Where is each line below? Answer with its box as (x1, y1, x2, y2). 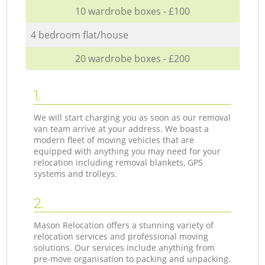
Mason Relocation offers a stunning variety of (34, 219, 214, 231)
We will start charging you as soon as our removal (34, 111, 231, 123)
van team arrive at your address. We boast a (34, 122, 209, 134)
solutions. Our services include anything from (34, 241, 215, 253)
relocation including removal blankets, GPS (34, 156, 203, 168)
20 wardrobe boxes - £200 (75, 51, 190, 65)
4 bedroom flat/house (30, 28, 128, 41)
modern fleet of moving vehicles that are (34, 134, 195, 146)
